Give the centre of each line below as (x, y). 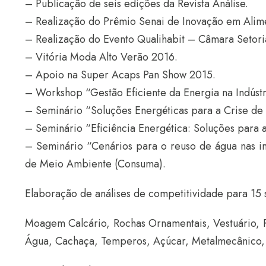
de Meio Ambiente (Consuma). (95, 164)
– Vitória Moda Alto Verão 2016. (101, 57)
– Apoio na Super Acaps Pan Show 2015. (120, 75)
